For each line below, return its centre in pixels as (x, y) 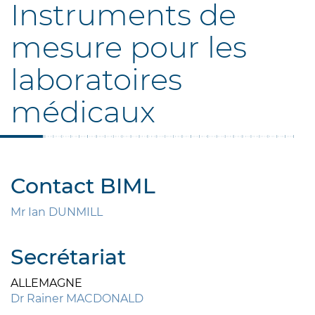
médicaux (83, 112)
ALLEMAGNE (46, 283)
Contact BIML (83, 186)
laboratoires (96, 80)
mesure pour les (129, 47)
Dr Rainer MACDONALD (77, 299)
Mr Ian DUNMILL (57, 212)
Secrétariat (68, 257)
